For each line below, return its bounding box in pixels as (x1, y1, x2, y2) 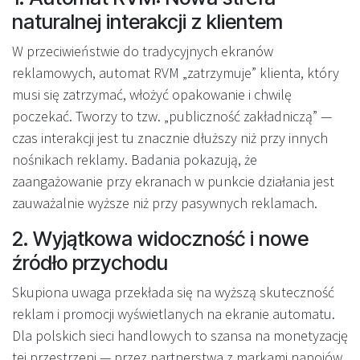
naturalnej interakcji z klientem (12, 9, 283, 34)
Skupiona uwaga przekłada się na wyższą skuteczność (12, 282, 334, 301)
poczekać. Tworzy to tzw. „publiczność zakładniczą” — (12, 106, 332, 125)
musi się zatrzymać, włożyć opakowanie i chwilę (12, 84, 292, 104)
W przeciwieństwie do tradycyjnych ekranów (12, 41, 273, 60)
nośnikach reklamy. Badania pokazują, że (12, 149, 257, 169)
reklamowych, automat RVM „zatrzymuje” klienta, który (12, 63, 339, 82)
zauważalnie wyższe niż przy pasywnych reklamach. (12, 193, 317, 212)
